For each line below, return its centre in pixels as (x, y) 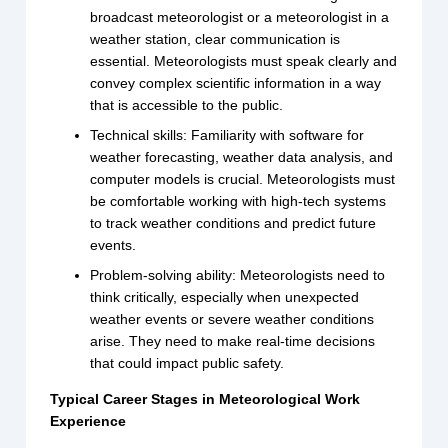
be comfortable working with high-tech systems (238, 201)
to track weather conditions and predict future (233, 223)
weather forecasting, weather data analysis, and (242, 157)
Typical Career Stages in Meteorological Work (205, 399)
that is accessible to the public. (187, 105)
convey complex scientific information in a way (236, 83)
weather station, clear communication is (215, 39)
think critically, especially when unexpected (225, 297)
